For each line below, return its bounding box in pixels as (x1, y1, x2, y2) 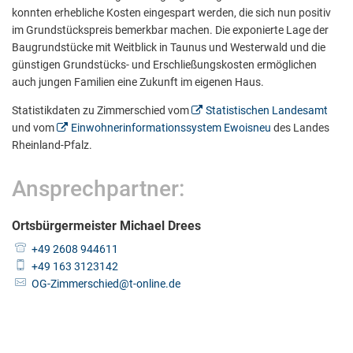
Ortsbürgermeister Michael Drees (12, 218, 201, 233)
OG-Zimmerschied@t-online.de (31, 277, 180, 290)
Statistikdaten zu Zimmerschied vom (12, 104, 191, 117)
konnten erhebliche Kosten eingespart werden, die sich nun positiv (12, 6, 331, 19)
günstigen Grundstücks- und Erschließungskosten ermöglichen (12, 58, 317, 71)
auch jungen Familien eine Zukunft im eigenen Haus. (12, 76, 264, 88)
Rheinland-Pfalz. (12, 139, 92, 151)
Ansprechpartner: (12, 176, 184, 202)
